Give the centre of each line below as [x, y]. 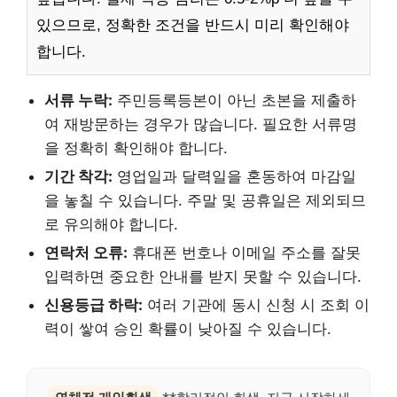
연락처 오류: [86, 252]
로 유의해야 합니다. [111, 224]
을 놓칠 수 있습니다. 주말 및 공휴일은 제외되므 [205, 200]
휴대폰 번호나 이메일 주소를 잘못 [244, 252]
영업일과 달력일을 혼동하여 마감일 [234, 176]
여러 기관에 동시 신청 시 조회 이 [256, 304]
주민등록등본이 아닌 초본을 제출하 [234, 100]
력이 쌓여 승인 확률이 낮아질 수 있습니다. [188, 328]
